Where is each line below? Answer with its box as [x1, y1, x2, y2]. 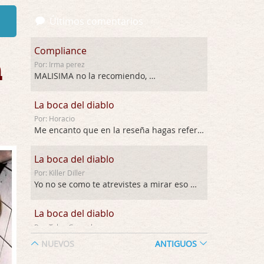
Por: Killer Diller [34, 168, 85, 177]
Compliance [34, 44, 87, 57]
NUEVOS [39, 238, 74, 249]
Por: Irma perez [34, 60, 85, 69]
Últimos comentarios [49, 15, 143, 28]
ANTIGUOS [155, 238, 199, 249]
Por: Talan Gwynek [34, 222, 94, 232]
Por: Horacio [34, 114, 75, 123]
